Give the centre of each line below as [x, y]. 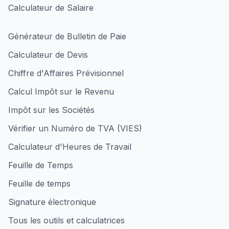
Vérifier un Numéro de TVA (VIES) [75, 128]
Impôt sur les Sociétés [51, 110]
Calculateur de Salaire [51, 8]
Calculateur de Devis [48, 55]
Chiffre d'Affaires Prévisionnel [66, 73]
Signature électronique [52, 202]
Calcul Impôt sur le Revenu [61, 91]
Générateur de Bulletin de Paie [67, 36]
